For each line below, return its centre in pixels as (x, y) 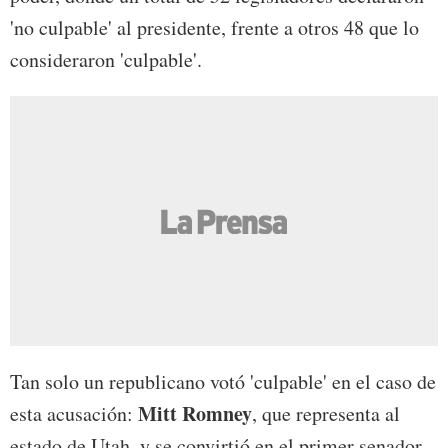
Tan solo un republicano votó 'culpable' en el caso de (223, 382)
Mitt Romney (195, 414)
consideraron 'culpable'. (106, 60)
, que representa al (326, 414)
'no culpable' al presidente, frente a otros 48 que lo (214, 28)
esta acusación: (74, 414)
